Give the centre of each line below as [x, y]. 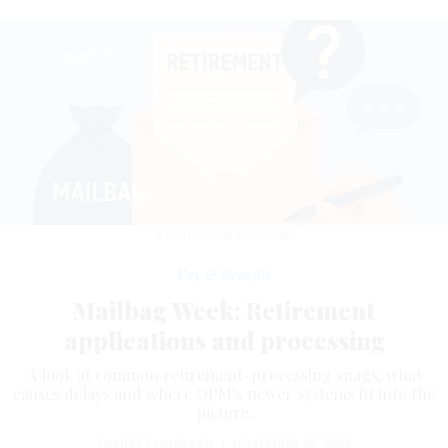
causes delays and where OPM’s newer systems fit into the [224, 394]
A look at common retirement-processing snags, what [224, 375]
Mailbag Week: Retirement [224, 310]
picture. [224, 413]
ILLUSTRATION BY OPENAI [224, 237]
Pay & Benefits [224, 275]
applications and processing [224, 340]
